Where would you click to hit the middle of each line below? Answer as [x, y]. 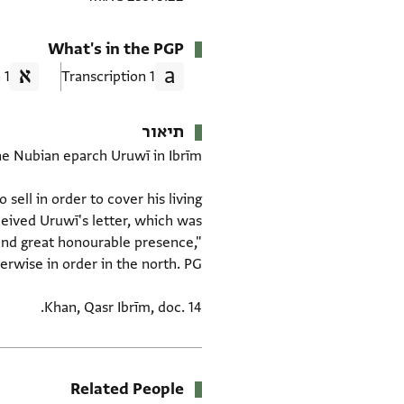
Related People [127, 390]
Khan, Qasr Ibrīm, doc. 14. [123, 308]
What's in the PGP [116, 50]
